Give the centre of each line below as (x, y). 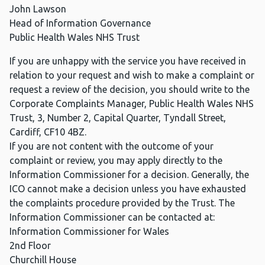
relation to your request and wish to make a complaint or (132, 75)
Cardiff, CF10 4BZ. (48, 132)
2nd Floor (30, 246)
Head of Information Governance (80, 23)
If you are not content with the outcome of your (112, 146)
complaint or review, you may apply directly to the (116, 161)
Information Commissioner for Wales (89, 232)
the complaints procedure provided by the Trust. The (122, 203)
